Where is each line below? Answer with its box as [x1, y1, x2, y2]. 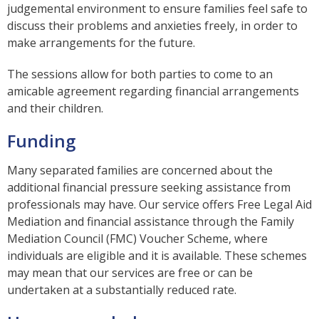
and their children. [7, 100, 103, 116]
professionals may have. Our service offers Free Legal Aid [7, 196, 312, 212]
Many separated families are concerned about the [7, 162, 273, 178]
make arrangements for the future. [7, 34, 195, 51]
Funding [7, 128, 75, 152]
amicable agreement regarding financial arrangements [7, 83, 299, 99]
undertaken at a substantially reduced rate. [7, 281, 236, 298]
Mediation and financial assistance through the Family [7, 213, 294, 229]
